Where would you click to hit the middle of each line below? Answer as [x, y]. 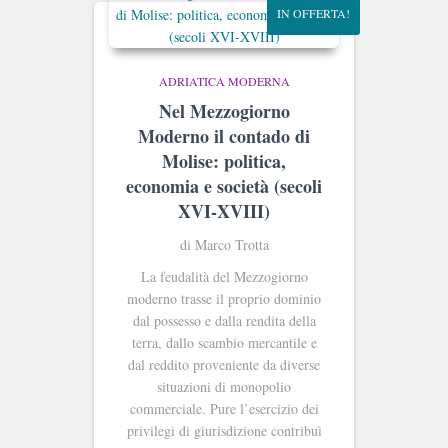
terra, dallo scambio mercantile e [224, 342]
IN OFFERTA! [313, 13]
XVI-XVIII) [224, 210]
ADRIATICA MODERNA [224, 80]
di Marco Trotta [224, 244]
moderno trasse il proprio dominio [224, 298]
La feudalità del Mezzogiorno [224, 276]
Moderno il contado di [224, 135]
